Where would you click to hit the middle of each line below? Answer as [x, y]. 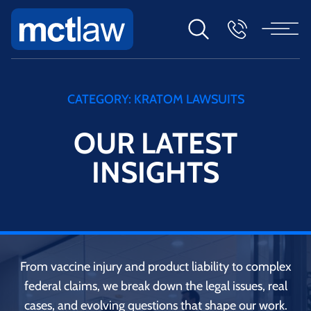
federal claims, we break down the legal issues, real [155, 286]
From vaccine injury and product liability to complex [155, 266]
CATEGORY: [100, 99]
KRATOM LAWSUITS [189, 99]
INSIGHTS [155, 172]
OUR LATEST [155, 143]
